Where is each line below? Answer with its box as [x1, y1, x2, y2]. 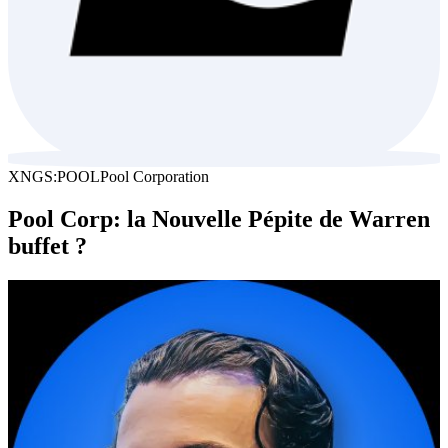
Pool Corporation [100, 168, 209, 185]
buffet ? [8, 232, 87, 259]
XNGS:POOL [8, 168, 100, 185]
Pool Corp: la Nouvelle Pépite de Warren [8, 205, 430, 232]
